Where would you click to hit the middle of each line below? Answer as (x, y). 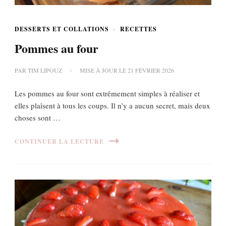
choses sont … (38, 118)
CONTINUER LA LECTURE (59, 141)
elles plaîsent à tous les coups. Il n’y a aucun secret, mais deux (112, 106)
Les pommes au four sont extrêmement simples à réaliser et (107, 94)
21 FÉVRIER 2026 (151, 70)
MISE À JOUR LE (104, 70)
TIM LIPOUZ (45, 70)
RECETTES (138, 29)
